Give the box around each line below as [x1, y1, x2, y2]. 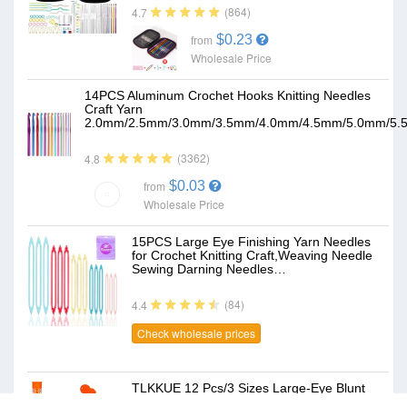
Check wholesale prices [137, 325, 255, 342]
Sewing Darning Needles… [132, 262, 286, 276]
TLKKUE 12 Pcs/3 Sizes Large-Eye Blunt [132, 381, 365, 395]
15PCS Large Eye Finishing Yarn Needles [132, 234, 371, 249]
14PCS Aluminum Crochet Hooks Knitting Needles [84, 88, 371, 103]
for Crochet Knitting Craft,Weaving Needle [132, 248, 372, 263]
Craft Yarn [84, 102, 143, 116]
